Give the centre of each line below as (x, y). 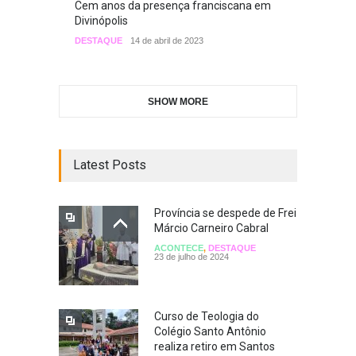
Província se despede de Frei (225, 213)
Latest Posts (110, 164)
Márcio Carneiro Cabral (213, 228)
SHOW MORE (178, 101)
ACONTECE (179, 248)
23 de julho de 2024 (192, 256)
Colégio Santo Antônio (210, 331)
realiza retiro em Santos (215, 346)
